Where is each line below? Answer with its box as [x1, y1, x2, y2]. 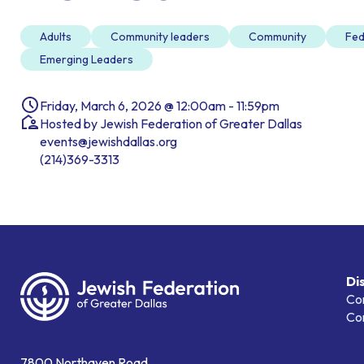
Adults [40, 29, 71, 45]
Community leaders [110, 29, 210, 45]
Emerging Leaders [40, 52, 133, 67]
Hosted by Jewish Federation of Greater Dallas [40, 115, 302, 132]
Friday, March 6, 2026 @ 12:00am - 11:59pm [40, 97, 279, 115]
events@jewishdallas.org [40, 133, 177, 150]
